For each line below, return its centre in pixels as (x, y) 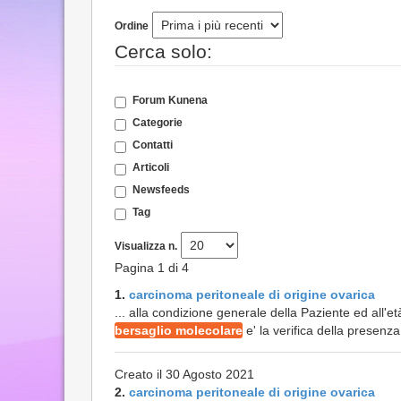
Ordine (132, 26)
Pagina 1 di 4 (152, 268)
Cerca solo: (163, 51)
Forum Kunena (170, 100)
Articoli (151, 167)
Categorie (158, 123)
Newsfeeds (161, 190)
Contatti (153, 145)
